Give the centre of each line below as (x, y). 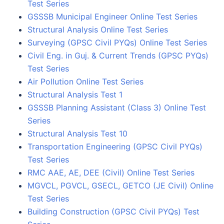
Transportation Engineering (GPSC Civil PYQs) (115, 146)
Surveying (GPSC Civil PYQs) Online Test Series (117, 42)
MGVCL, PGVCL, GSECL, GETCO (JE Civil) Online (120, 185)
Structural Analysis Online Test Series (98, 29)
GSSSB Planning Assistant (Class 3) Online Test (117, 107)
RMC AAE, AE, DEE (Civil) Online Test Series (111, 172)
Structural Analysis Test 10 (77, 133)
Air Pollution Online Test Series (85, 81)
